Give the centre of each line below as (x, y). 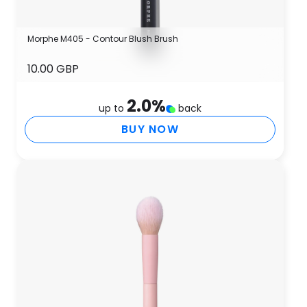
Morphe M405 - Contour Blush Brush (103, 39)
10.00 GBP (53, 69)
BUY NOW (150, 129)
